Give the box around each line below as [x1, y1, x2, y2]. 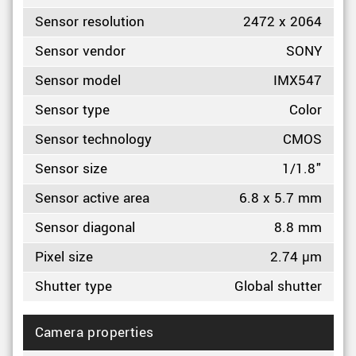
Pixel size [34, 247, 93, 267]
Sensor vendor [34, 41, 126, 61]
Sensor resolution [34, 12, 145, 32]
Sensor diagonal [34, 218, 135, 238]
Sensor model [34, 71, 121, 91]
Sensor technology [34, 130, 152, 149]
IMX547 [273, 71, 322, 91]
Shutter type [34, 277, 112, 296]
